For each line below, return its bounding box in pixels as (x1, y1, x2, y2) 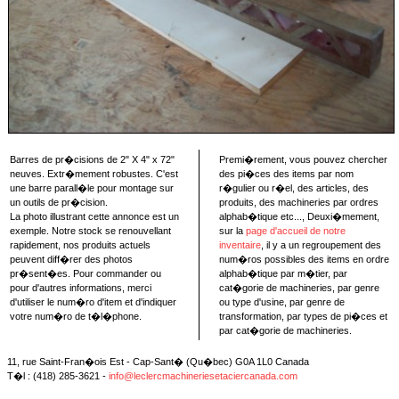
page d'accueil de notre (246, 225, 346, 236)
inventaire (219, 240, 261, 250)
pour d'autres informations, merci (10, 282, 151, 293)
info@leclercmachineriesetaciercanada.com (109, 370, 297, 381)
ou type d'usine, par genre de (219, 297, 345, 307)
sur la (219, 225, 246, 236)
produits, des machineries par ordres (219, 197, 379, 208)
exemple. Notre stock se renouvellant (10, 225, 171, 236)
